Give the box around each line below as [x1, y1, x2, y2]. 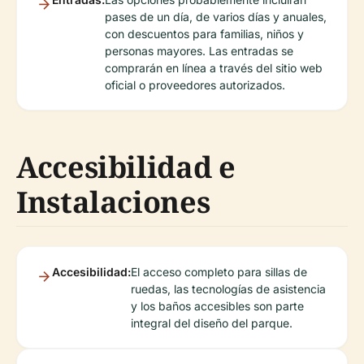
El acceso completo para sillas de [131, 265, 307, 279]
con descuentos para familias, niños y [105, 27, 304, 41]
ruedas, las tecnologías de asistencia [131, 282, 326, 297]
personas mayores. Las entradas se [105, 44, 293, 58]
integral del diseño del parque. [131, 316, 292, 331]
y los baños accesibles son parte [131, 299, 304, 314]
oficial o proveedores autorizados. [105, 78, 285, 93]
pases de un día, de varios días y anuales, [105, 10, 327, 24]
